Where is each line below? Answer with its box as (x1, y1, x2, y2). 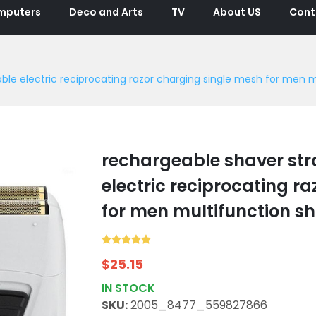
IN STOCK (102, 279, 155, 296)
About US (213, 5, 261, 20)
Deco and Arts (69, 5, 143, 20)
